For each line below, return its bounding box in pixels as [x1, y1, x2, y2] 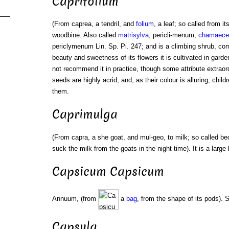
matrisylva [118, 31, 149, 39]
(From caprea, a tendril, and [52, 20, 136, 28]
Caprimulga [52, 106, 118, 123]
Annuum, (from [52, 195, 98, 203]
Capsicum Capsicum [52, 164, 164, 180]
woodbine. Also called [52, 31, 118, 39]
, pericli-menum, [148, 31, 198, 39]
